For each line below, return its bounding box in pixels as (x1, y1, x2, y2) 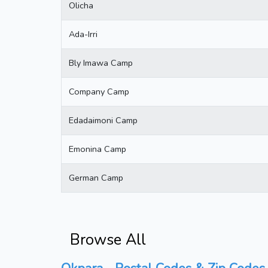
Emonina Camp (69, 142, 126, 155)
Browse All (70, 229, 146, 250)
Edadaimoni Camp (69, 114, 138, 126)
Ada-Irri (69, 28, 98, 40)
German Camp (69, 171, 123, 184)
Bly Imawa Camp (69, 56, 133, 69)
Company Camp (69, 85, 129, 98)
